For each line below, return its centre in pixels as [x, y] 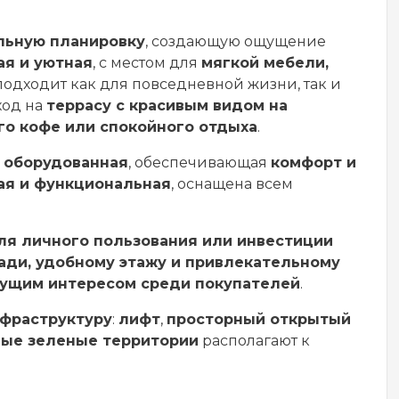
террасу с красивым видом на [167, 106]
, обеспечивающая [199, 163]
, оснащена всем [232, 184]
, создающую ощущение [236, 41]
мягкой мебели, [265, 63]
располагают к [254, 341]
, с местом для [147, 63]
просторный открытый [259, 319]
